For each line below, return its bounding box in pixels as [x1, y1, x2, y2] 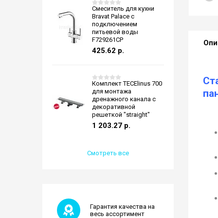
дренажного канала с [92, 95, 156, 103]
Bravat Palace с [92, 13, 134, 20]
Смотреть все [87, 149, 129, 157]
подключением [92, 20, 137, 28]
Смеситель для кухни [92, 5, 154, 12]
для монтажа [92, 88, 131, 95]
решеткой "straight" [92, 111, 150, 118]
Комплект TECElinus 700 [92, 80, 162, 87]
